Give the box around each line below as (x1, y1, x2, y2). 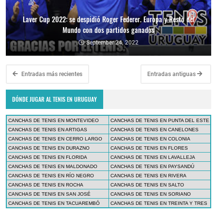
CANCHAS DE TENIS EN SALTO (110, 182, 184, 188)
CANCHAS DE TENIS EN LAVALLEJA (110, 155, 195, 160)
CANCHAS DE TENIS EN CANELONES (110, 127, 199, 133)
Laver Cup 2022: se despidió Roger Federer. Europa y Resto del (22, 14, 195, 24)
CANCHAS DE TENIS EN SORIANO (110, 191, 191, 197)
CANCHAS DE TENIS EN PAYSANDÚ (110, 164, 194, 170)
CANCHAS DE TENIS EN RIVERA (110, 173, 186, 179)
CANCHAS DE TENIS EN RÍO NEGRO (8, 173, 94, 179)
